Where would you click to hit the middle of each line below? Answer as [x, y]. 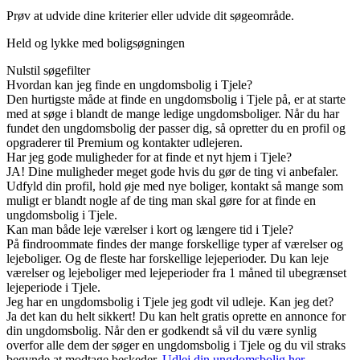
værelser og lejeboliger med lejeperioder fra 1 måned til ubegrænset [176, 273]
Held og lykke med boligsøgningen [96, 43]
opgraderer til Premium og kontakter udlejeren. [125, 143]
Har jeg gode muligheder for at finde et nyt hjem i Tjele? [149, 157]
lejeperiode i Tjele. [53, 288]
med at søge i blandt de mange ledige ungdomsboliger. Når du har [173, 114]
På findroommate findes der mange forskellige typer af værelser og [175, 244]
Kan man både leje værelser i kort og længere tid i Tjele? [150, 230]
